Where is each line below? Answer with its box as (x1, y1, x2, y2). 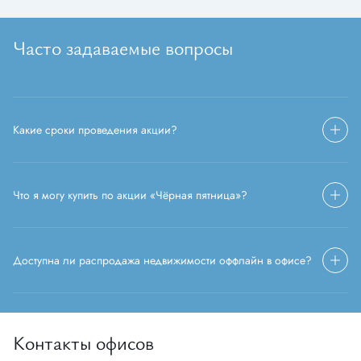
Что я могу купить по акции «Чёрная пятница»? (13, 187, 247, 203)
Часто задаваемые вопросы (13, 35, 233, 61)
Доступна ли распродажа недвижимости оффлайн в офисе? (13, 252, 312, 268)
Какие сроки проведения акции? (13, 122, 177, 138)
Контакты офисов (13, 330, 154, 356)
